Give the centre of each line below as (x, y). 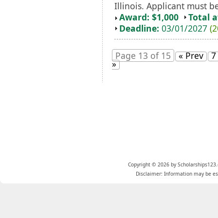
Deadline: (139, 28)
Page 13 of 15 (143, 55)
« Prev (191, 55)
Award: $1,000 (149, 17)
